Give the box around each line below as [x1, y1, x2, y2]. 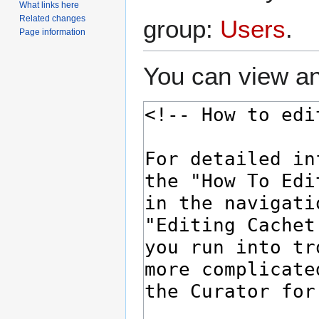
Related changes [19, 13, 86, 23]
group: [143, 14, 220, 43]
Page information [19, 26, 86, 37]
